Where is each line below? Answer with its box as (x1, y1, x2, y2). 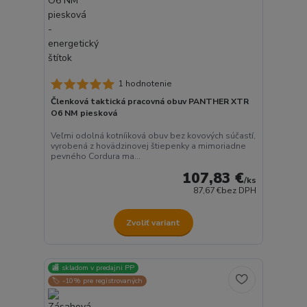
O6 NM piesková (50, 107, 117, 119)
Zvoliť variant (126, 217, 181, 228)
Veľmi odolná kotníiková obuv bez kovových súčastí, (50, 130, 256, 142)
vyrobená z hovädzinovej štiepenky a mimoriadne (50, 140, 246, 152)
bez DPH (221, 185, 257, 197)
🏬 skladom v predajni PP (52, 262, 135, 273)
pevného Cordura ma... (50, 151, 140, 162)
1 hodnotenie (118, 78, 172, 90)
